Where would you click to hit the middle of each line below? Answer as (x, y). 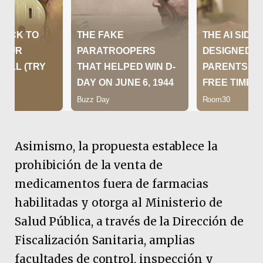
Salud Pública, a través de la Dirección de (129, 221)
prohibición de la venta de (89, 165)
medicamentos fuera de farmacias (112, 183)
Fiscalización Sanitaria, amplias (105, 240)
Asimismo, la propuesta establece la (116, 146)
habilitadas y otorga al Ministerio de (119, 202)
